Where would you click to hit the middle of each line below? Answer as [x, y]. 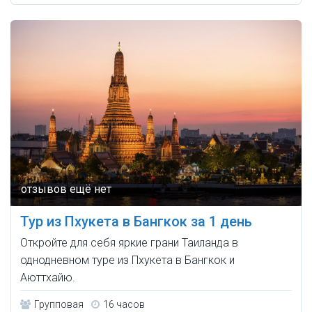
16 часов [124, 305]
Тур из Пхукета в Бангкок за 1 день [136, 222]
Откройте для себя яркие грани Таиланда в [129, 243]
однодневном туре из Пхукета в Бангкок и [127, 260]
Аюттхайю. [48, 278]
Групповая [59, 305]
